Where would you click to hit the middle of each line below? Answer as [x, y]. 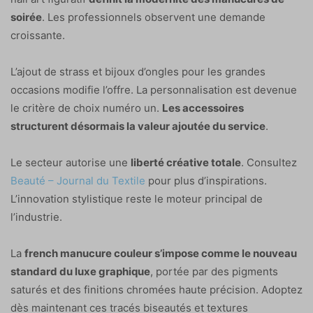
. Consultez [269, 162]
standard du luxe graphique [80, 271]
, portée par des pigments [214, 271]
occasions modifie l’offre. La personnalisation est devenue [154, 89]
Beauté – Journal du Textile [78, 180]
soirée [26, 17]
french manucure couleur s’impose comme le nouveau [161, 253]
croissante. [38, 35]
